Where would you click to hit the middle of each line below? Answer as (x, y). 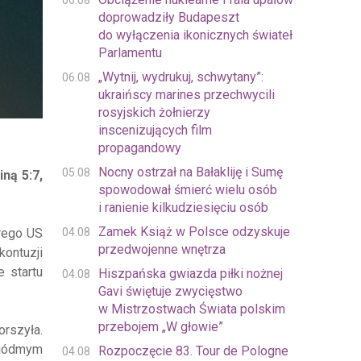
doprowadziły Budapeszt (168, 17)
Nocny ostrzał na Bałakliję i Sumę (190, 172)
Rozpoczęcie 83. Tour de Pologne (193, 351)
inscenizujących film (155, 130)
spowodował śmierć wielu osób (187, 190)
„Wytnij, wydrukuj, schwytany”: (180, 77)
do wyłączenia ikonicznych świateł (195, 35)
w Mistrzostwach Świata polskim (191, 309)
